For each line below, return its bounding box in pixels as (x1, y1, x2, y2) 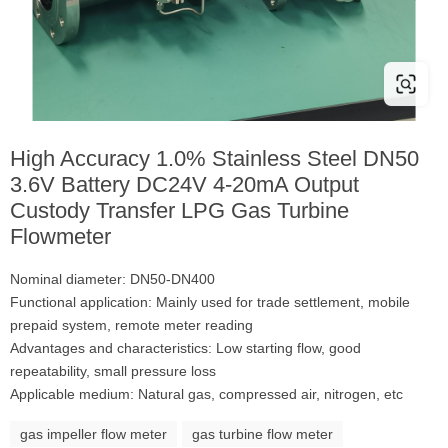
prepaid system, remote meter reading (10, 317, 253, 333)
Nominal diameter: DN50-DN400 (10, 271, 215, 287)
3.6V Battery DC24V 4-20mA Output (10, 172, 359, 197)
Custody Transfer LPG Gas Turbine (10, 198, 349, 223)
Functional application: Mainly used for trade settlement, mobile (10, 294, 410, 310)
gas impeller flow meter (20, 426, 167, 442)
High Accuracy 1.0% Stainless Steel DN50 (10, 146, 419, 171)
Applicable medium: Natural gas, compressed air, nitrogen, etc (10, 386, 403, 402)
